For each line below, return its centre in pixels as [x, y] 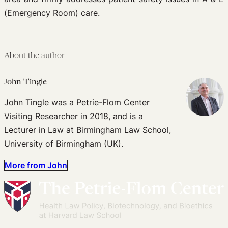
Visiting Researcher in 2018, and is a [74, 116]
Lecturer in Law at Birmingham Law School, [88, 130]
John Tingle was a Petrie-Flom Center [77, 102]
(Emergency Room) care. [52, 13]
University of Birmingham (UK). [64, 144]
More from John [36, 165]
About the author [34, 56]
